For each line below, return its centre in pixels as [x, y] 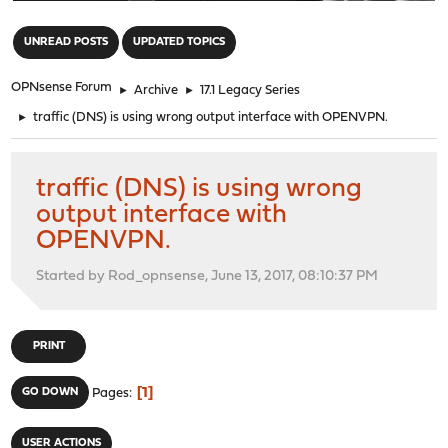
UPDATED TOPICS [179, 42]
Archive [156, 90]
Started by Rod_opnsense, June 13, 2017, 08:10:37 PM [207, 276]
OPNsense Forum [62, 87]
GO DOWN [50, 392]
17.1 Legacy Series [250, 90]
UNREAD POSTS [66, 42]
